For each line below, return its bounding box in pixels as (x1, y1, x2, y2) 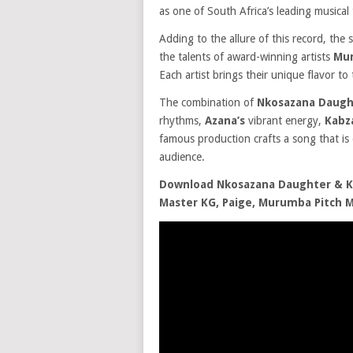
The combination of (159, 96, 257, 109)
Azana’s (205, 114, 245, 127)
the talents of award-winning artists (159, 50, 333, 63)
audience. (159, 150, 205, 163)
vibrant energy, (245, 114, 325, 127)
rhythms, (159, 114, 205, 127)
